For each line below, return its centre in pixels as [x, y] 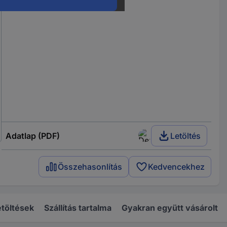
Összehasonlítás [90, 166]
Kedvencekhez [177, 166]
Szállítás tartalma [78, 207]
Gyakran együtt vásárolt [170, 207]
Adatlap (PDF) [32, 136]
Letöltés [186, 136]
